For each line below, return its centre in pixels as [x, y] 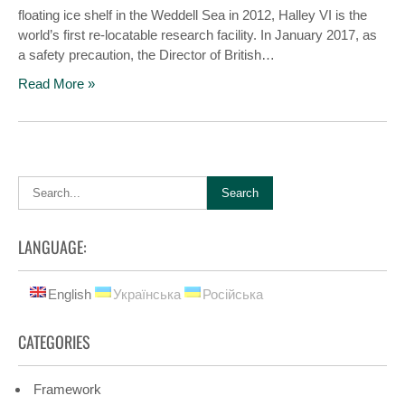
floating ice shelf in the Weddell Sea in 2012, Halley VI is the [193, 15]
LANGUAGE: [52, 247]
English [70, 294]
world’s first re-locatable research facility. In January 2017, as [198, 35]
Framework [66, 389]
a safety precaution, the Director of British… [146, 55]
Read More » [57, 84]
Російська [233, 294]
